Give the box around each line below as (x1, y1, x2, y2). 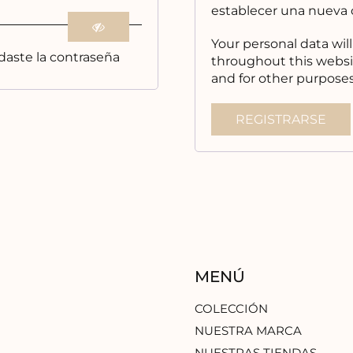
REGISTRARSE (235, 112, 326, 127)
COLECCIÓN (194, 301, 268, 316)
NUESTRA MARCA (194, 323, 302, 338)
